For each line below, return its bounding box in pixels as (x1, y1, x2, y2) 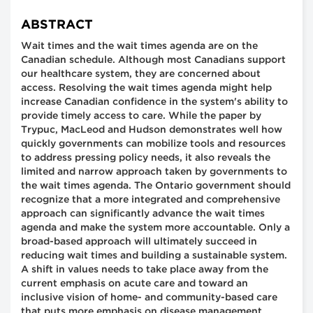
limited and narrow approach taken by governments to (21, 168, 287, 177)
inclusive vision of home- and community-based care (21, 293, 277, 303)
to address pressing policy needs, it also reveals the (21, 154, 270, 163)
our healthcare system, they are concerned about (21, 70, 261, 79)
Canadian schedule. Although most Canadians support (21, 56, 286, 65)
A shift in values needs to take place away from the (21, 265, 268, 275)
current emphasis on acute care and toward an (21, 279, 248, 289)
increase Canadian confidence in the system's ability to (21, 98, 288, 107)
